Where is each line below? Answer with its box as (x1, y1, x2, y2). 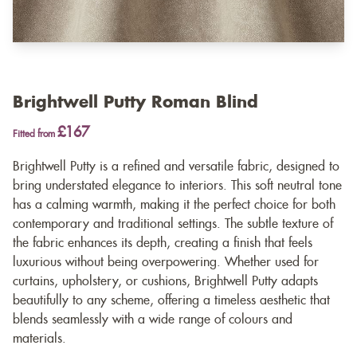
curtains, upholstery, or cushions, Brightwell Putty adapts (13, 275, 318, 288)
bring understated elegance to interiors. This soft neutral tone (13, 179, 342, 193)
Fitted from (13, 129, 57, 139)
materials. (13, 332, 66, 346)
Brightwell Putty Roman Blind (13, 95, 258, 112)
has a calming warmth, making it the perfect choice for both (13, 198, 335, 212)
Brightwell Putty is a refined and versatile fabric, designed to (13, 160, 339, 174)
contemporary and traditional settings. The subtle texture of (13, 218, 333, 231)
